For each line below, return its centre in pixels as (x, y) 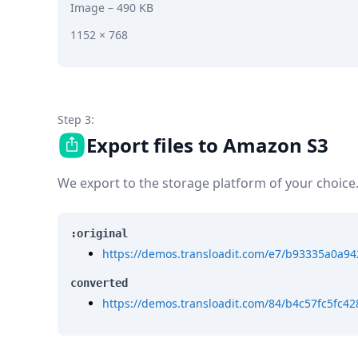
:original (99, 234)
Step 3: (76, 120)
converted (99, 283)
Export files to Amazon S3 (207, 145)
